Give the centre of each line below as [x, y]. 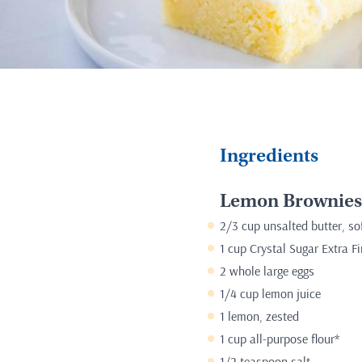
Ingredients [269, 158]
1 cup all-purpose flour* [280, 339]
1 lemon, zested [259, 316]
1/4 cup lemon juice [270, 294]
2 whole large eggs [267, 271]
